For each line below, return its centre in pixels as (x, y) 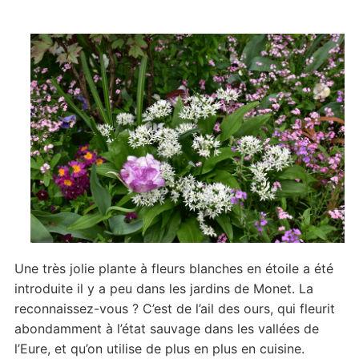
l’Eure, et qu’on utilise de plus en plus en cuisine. (159, 349)
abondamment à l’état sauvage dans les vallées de (166, 329)
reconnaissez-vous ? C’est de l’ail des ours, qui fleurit (174, 309)
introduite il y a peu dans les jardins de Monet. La (163, 289)
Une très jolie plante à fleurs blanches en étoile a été (173, 269)
